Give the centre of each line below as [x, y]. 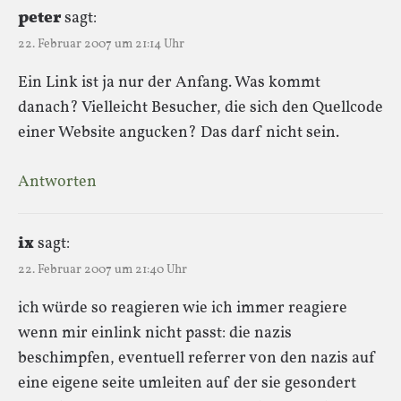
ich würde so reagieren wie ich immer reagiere [183, 308]
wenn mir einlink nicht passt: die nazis [155, 333]
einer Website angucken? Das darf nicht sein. [179, 132]
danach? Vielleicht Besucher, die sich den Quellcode [200, 107]
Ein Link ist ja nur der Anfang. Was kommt [169, 82]
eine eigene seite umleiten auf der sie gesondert [187, 383]
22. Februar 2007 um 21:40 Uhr [102, 269]
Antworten [57, 182]
